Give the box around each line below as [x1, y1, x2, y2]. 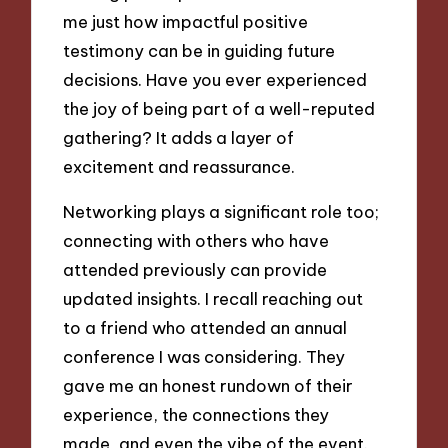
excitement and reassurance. [63, 156, 296, 178]
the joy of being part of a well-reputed [63, 98, 376, 120]
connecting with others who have [63, 229, 330, 251]
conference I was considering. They [63, 345, 346, 367]
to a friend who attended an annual [63, 316, 348, 338]
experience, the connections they [63, 403, 330, 425]
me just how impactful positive [63, 11, 309, 33]
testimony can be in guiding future [63, 40, 336, 62]
